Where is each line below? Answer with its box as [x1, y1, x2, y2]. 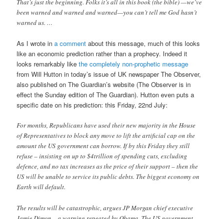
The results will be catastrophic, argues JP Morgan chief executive [17, 203, 194, 212]
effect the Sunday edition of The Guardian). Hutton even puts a [17, 90, 195, 100]
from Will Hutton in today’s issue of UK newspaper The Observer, [17, 69, 201, 79]
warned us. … [17, 18, 53, 27]
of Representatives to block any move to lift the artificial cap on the [17, 131, 196, 140]
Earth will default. [17, 182, 66, 192]
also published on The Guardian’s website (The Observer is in [17, 80, 191, 89]
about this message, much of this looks [86, 39, 200, 48]
